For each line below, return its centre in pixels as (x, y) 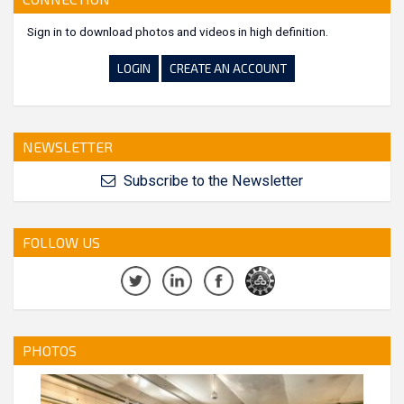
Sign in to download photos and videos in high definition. (178, 32)
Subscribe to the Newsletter (211, 181)
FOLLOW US (61, 242)
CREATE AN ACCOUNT (228, 68)
